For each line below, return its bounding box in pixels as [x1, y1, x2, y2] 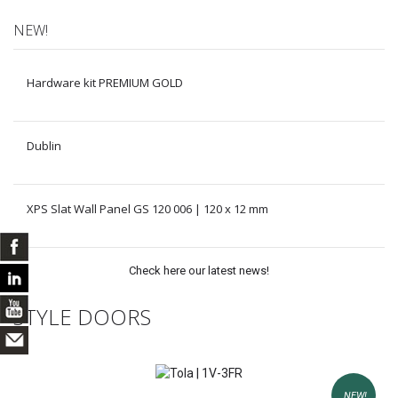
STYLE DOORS [13, 302, 151, 332]
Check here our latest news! [129, 264, 269, 278]
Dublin [27, 138, 61, 155]
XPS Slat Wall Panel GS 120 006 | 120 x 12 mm [27, 201, 268, 218]
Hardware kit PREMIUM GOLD [27, 75, 183, 92]
